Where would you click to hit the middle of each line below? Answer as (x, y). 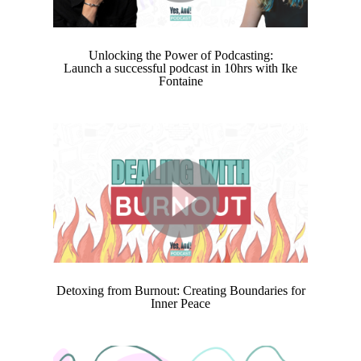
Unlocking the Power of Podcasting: (180, 56)
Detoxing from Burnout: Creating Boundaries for (180, 290)
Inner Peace (180, 303)
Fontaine (180, 81)
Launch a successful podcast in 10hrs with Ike (180, 68)
